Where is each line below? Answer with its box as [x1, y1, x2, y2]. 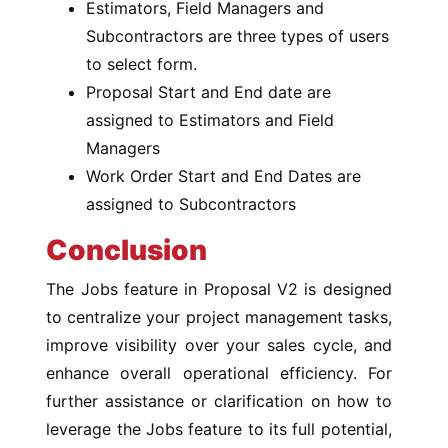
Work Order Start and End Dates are [86, 166, 362, 186]
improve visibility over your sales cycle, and [46, 335, 392, 355]
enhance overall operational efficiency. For [46, 363, 392, 383]
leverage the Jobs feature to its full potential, [46, 419, 392, 439]
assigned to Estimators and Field [86, 110, 335, 130]
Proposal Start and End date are [86, 82, 332, 102]
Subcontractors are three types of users [86, 26, 390, 46]
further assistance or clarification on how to [46, 391, 392, 411]
